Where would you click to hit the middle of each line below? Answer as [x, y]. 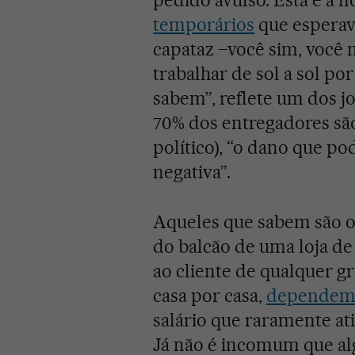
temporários [204, 25]
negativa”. [192, 172]
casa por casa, [210, 296]
